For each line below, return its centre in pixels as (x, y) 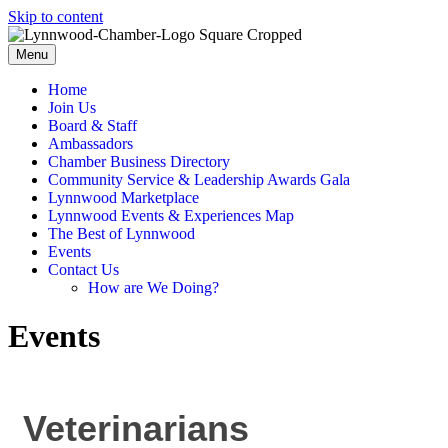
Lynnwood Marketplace (123, 197)
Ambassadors (90, 143)
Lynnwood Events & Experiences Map (171, 215)
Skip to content (55, 16)
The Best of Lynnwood (121, 233)
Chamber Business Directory (139, 161)
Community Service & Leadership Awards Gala (199, 179)
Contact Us (83, 269)
